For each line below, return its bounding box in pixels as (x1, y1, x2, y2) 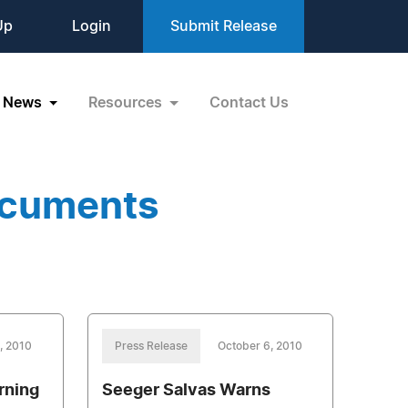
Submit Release (170, 19, 277, 34)
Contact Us (209, 95, 289, 110)
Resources (88, 95, 167, 110)
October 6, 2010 (217, 341, 302, 352)
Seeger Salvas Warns (101, 382, 270, 399)
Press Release (114, 341, 188, 352)
